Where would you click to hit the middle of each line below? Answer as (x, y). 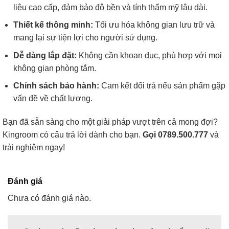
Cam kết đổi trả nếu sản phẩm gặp (162, 86)
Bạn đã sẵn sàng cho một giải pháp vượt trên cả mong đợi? (110, 122)
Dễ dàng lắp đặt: (45, 55)
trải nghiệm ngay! (34, 148)
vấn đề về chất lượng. (53, 99)
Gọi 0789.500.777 (175, 135)
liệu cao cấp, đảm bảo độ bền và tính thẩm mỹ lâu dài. (110, 7)
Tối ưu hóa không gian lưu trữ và (154, 25)
